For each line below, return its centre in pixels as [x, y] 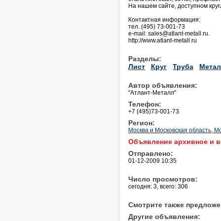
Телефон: [145, 104]
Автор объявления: [163, 85]
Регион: [142, 123]
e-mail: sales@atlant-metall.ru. [169, 33]
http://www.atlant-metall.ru [163, 40]
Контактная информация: [164, 19]
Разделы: [145, 58]
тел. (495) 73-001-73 [157, 26]
